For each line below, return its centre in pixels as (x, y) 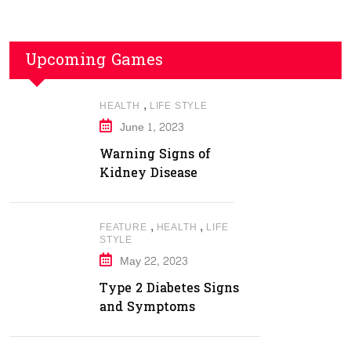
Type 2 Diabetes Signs (169, 288)
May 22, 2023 (154, 261)
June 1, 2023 (152, 127)
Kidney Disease (148, 173)
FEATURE (123, 227)
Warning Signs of (155, 154)
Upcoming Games (94, 60)
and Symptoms (147, 307)
